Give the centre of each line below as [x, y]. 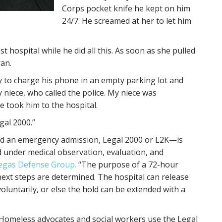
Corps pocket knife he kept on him [126, 8]
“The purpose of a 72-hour [127, 165]
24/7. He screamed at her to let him [127, 21]
